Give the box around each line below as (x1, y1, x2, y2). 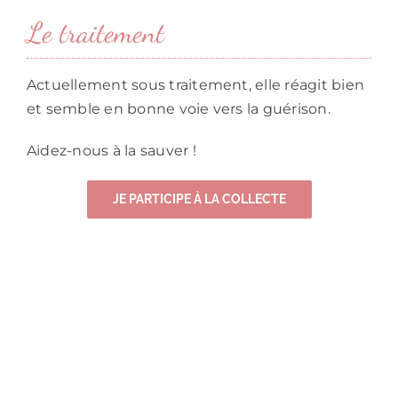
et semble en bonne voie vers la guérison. (26, 100, 330, 118)
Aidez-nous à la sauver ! (26, 142, 196, 160)
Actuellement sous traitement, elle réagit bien (26, 76, 365, 94)
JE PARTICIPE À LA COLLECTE (112, 192, 286, 207)
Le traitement (26, 16, 164, 51)
